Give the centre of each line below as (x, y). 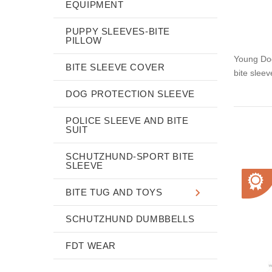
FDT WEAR (91, 245)
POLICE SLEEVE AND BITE (127, 120)
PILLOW (84, 40)
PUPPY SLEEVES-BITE (118, 31)
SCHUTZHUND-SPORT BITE (130, 156)
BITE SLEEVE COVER (115, 67)
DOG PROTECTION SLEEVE (130, 93)
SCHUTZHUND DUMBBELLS (130, 219)
